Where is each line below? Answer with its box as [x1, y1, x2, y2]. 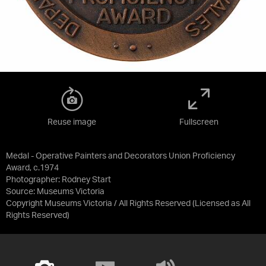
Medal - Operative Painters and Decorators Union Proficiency [6, 151, 235, 160]
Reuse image [47, 118, 96, 126]
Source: [6, 187, 37, 196]
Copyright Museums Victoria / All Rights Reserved [6, 199, 191, 208]
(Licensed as [192, 199, 242, 208]
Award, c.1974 [6, 163, 59, 172]
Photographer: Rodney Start [6, 175, 111, 184]
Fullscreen [179, 118, 218, 126]
